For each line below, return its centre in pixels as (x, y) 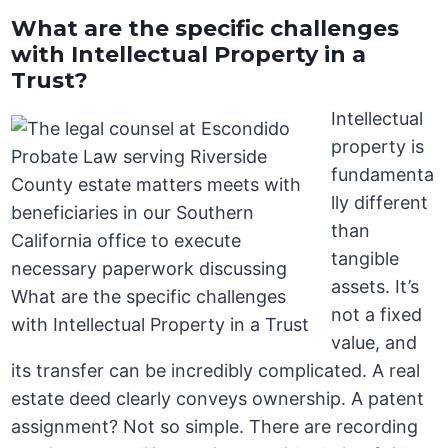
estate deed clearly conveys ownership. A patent (218, 399)
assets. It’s (375, 287)
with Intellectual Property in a (189, 55)
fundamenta (383, 175)
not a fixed (377, 315)
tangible (365, 259)
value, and (374, 343)
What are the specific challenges (205, 29)
